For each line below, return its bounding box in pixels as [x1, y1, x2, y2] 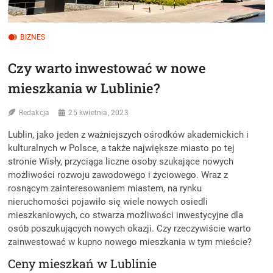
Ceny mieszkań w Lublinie [8, 256, 160, 272]
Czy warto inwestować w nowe [8, 59, 207, 77]
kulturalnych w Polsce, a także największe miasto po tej [8, 143, 235, 154]
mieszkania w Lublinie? [8, 79, 160, 97]
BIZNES [20, 32, 46, 41]
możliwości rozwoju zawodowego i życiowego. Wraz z [8, 169, 229, 181]
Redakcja [18, 108, 50, 118]
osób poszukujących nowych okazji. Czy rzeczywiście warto [8, 223, 252, 235]
